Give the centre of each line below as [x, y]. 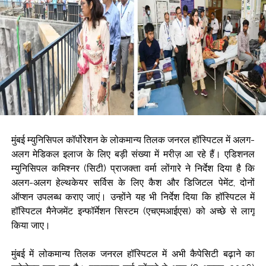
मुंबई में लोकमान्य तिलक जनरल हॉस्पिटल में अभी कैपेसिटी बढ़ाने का [133, 254]
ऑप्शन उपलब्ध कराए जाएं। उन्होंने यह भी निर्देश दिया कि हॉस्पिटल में [133, 197]
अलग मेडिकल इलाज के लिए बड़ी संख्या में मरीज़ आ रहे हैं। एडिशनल [133, 154]
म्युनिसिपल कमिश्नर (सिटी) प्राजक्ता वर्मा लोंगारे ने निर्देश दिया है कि [133, 169]
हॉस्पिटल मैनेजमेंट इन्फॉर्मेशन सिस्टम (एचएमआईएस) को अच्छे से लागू [133, 211]
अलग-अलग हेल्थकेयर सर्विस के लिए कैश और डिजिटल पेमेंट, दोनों [133, 183]
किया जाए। [31, 226]
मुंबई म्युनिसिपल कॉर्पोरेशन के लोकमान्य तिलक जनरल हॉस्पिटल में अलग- [133, 140]
